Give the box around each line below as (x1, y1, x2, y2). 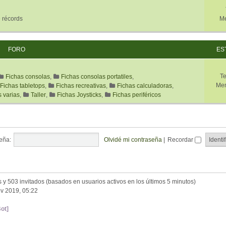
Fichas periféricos (112, 91, 161, 98)
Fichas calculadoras (117, 82, 172, 89)
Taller (31, 91, 46, 98)
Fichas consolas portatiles (61, 73, 132, 80)
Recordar (167, 136, 195, 143)
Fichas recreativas (56, 82, 106, 89)
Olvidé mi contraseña (103, 136, 162, 143)
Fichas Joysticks (57, 91, 101, 98)
